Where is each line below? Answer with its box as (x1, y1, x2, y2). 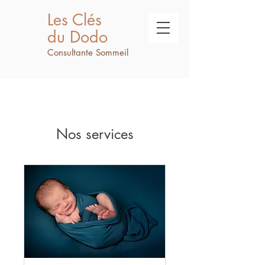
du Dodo (47, 27, 108, 47)
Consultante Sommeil (47, 47, 128, 58)
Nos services (56, 125, 134, 143)
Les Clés (47, 9, 102, 30)
